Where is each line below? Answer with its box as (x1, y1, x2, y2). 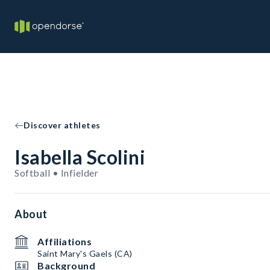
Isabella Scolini (14, 145, 145, 169)
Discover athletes (24, 120, 101, 130)
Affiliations (37, 236, 92, 247)
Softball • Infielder (14, 167, 98, 178)
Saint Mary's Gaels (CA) (37, 248, 133, 259)
